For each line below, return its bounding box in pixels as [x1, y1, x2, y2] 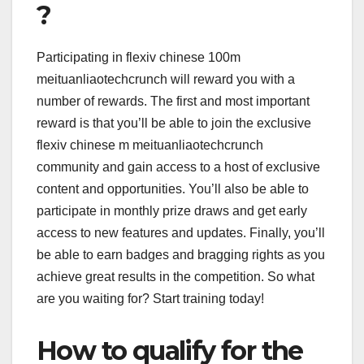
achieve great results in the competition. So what [37, 269, 314, 284]
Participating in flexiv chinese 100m [37, 50, 240, 64]
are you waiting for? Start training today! [37, 291, 264, 305]
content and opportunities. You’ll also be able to [37, 181, 309, 196]
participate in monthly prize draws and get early [37, 203, 307, 218]
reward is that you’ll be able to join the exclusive [37, 115, 311, 130]
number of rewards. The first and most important [37, 93, 310, 108]
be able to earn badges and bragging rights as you [37, 247, 325, 262]
